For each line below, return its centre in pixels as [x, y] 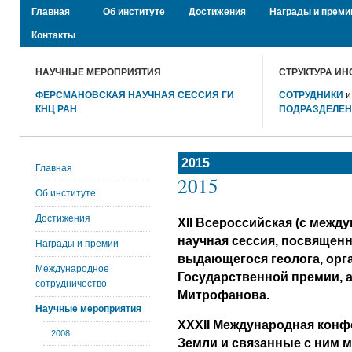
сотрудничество [71, 284]
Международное [72, 269]
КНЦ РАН [56, 109]
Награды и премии [77, 244]
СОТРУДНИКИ [311, 95]
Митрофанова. [223, 295]
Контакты [53, 35]
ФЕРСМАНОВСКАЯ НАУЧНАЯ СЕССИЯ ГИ [134, 95]
